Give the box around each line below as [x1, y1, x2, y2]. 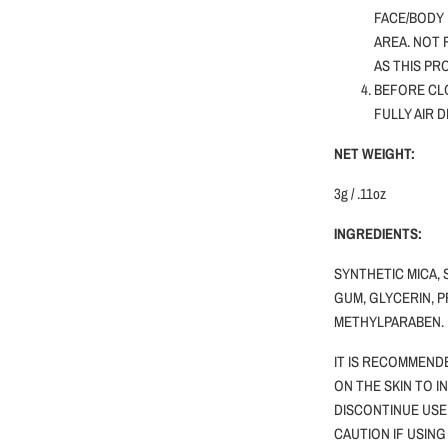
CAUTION [334, 423, 393, 445]
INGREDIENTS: [334, 223, 422, 245]
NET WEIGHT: [334, 143, 415, 165]
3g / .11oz [334, 183, 386, 205]
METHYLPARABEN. [334, 311, 444, 333]
